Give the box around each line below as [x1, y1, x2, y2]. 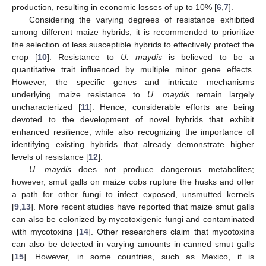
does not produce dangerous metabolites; [71, 164, 255, 174]
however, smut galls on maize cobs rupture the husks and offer [12, 176, 254, 186]
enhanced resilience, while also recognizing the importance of [12, 126, 254, 137]
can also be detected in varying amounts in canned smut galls [12, 239, 254, 249]
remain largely [189, 89, 255, 99]
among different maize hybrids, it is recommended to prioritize [12, 27, 254, 37]
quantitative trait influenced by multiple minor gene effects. [12, 64, 254, 74]
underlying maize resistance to [12, 89, 147, 99]
